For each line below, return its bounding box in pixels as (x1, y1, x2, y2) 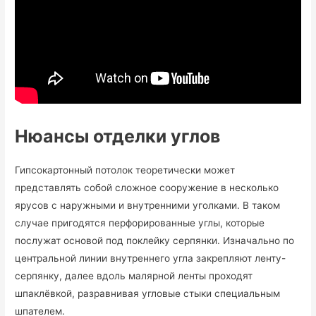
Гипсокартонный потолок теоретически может (15, 164, 236, 176)
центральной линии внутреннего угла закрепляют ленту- (15, 252, 286, 264)
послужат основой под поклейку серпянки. (15, 234, 224, 246)
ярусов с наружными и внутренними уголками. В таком (15, 199, 281, 211)
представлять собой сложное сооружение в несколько (15, 181, 279, 193)
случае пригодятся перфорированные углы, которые (15, 217, 265, 229)
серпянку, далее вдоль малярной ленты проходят (15, 269, 253, 281)
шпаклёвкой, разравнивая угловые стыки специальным (15, 287, 281, 299)
